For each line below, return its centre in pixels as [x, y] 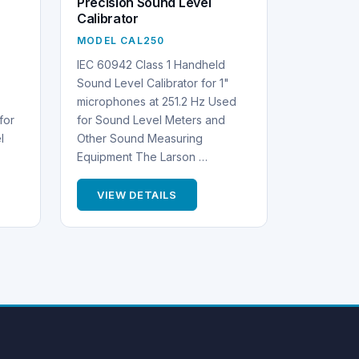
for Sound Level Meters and [151, 119]
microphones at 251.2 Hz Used [156, 101]
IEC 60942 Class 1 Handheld [151, 64]
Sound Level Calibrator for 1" [153, 83]
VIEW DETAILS [137, 194]
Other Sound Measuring [139, 138]
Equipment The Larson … [142, 156]
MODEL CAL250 [121, 40]
